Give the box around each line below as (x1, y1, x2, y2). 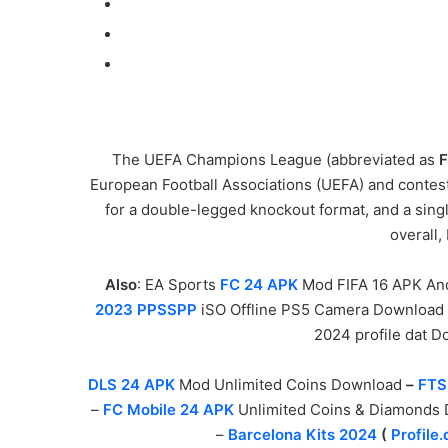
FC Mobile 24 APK (102, 400, 234, 420)
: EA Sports (137, 275, 220, 295)
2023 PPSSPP (95, 300, 197, 320)
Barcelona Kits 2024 (227, 425, 377, 445)
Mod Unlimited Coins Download (179, 375, 402, 395)
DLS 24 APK (88, 375, 175, 395)
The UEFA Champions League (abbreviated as (111, 150, 439, 170)
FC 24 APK (220, 275, 298, 295)
